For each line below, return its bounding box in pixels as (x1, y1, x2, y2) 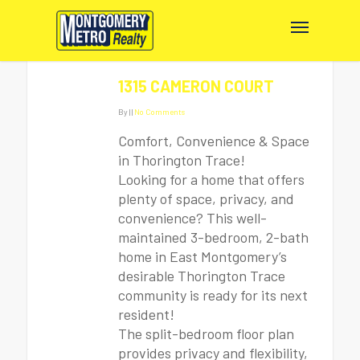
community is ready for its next (118, 286, 308, 304)
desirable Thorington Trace (118, 267, 285, 284)
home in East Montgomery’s (118, 247, 287, 265)
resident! (118, 305, 174, 323)
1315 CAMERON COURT (118, 76, 274, 96)
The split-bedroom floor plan (118, 325, 294, 342)
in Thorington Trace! (118, 151, 245, 169)
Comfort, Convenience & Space (118, 132, 309, 149)
